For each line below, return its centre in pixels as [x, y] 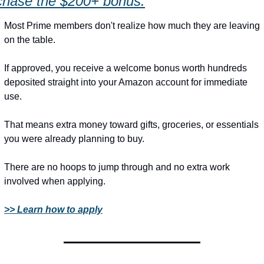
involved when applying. [55, 181]
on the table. [30, 40]
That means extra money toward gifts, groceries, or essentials [131, 125]
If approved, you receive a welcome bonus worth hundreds [126, 68]
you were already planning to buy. [74, 139]
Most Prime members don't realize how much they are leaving [132, 26]
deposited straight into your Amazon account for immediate [126, 82]
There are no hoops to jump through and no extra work [117, 167]
